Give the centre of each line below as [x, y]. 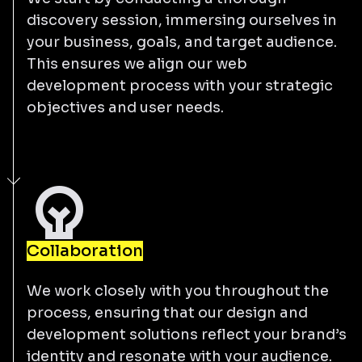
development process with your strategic [180, 85]
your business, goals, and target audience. [182, 42]
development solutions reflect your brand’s [187, 334]
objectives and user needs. [125, 107]
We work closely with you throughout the [178, 290]
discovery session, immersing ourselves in [182, 20]
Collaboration [85, 250]
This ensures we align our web [137, 63]
